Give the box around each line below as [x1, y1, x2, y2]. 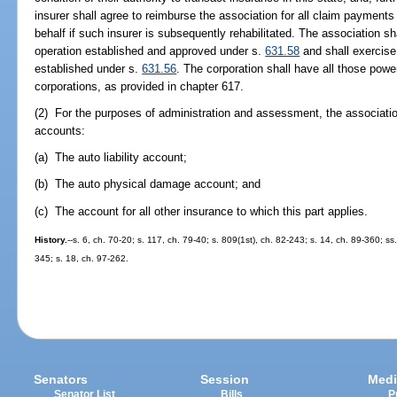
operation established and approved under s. [35, 43, 266, 58]
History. [35, 234, 68, 245]
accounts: [35, 124, 86, 137]
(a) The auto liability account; [35, 151, 188, 165]
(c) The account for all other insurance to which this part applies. [35, 204, 369, 218]
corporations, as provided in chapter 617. [35, 79, 245, 93]
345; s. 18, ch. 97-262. [35, 253, 129, 263]
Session [200, 371, 250, 386]
